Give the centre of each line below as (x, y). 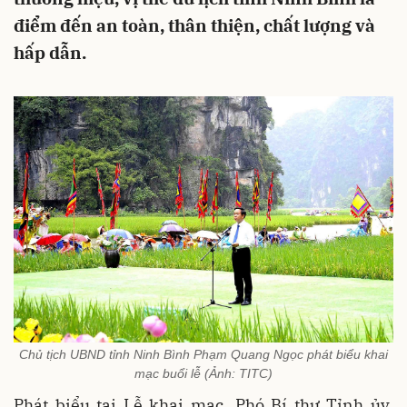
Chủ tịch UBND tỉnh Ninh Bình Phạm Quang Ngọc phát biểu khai (203, 355)
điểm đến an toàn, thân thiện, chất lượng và (194, 25)
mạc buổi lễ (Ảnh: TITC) (203, 374)
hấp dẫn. (50, 53)
